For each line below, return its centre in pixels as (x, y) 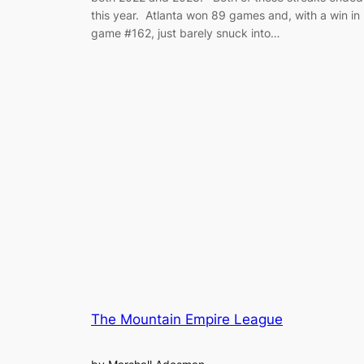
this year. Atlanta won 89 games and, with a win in (225, 15)
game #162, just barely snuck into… (186, 32)
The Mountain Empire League (187, 320)
